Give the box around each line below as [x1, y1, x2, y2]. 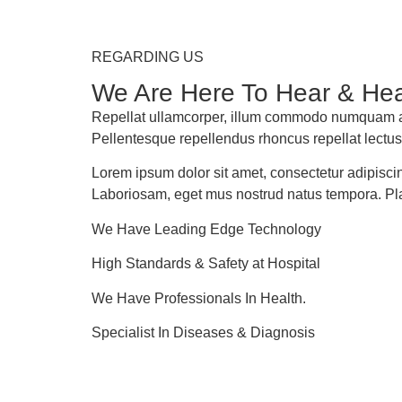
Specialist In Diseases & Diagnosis [92, 324, 315, 340]
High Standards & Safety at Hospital [92, 256, 320, 272]
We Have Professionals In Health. [92, 290, 306, 306]
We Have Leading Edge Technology [92, 221, 321, 237]
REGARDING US [92, 49, 204, 65]
